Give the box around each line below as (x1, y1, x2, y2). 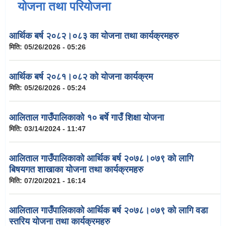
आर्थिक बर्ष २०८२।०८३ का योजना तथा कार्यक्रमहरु (9, 31, 179, 41)
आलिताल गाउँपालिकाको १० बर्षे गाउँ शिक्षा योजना (9, 112, 164, 123)
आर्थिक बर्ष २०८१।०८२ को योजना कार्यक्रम (9, 72, 153, 82)
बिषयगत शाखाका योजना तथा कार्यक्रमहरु (9, 164, 143, 175)
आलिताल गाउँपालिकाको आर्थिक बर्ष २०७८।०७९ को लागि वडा (9, 205, 208, 216)
